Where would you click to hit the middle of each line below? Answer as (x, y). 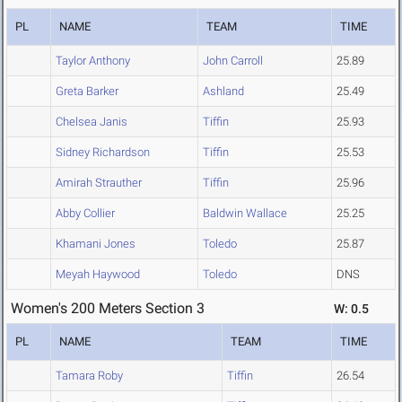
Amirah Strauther (99, 183)
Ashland (223, 92)
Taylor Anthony (93, 61)
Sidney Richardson (103, 153)
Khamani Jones (96, 244)
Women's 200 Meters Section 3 (108, 309)
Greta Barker (87, 92)
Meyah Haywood (98, 275)
